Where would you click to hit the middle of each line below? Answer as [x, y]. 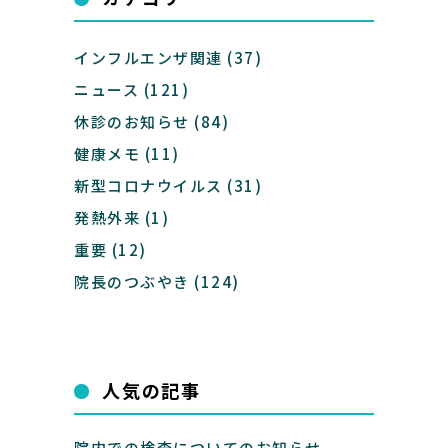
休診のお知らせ [132, 121]
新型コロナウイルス [148, 185]
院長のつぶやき [132, 281]
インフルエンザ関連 [148, 57]
